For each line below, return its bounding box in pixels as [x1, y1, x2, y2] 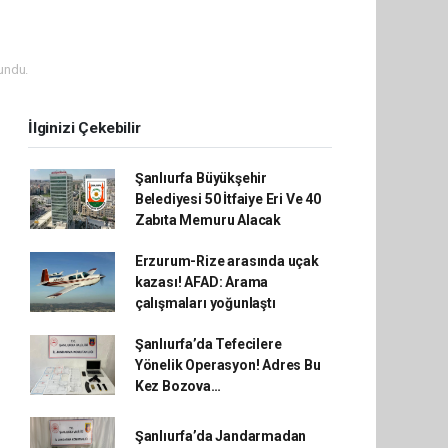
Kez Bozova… [134, 377, 221, 394]
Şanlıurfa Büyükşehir [134, 169, 267, 186]
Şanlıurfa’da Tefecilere [134, 335, 282, 352]
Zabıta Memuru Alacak [134, 211, 281, 228]
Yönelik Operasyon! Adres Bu [134, 356, 321, 373]
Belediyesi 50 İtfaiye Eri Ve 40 [134, 190, 321, 207]
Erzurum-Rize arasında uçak [134, 252, 319, 269]
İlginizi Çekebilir [28, 118, 141, 137]
